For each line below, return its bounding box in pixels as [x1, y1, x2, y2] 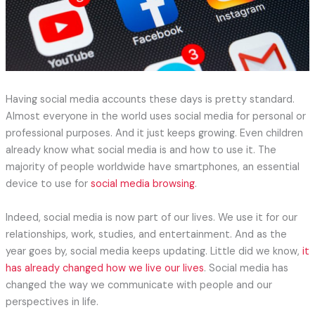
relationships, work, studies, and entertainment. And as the [5, 227, 287, 241]
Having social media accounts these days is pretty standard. [5, 93, 295, 107]
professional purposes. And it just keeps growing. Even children [5, 127, 303, 141]
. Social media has [203, 261, 288, 275]
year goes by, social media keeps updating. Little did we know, [5, 244, 300, 258]
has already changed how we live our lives [5, 261, 204, 275]
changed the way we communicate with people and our [5, 278, 272, 292]
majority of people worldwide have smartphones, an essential [5, 160, 300, 174]
